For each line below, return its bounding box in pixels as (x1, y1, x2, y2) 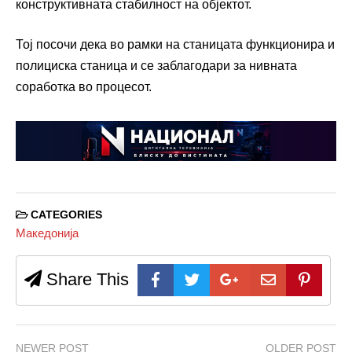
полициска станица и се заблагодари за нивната (16, 58, 297, 72)
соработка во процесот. (16, 79, 152, 93)
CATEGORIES (27, 208, 102, 221)
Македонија (16, 226, 79, 240)
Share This (42, 269, 129, 290)
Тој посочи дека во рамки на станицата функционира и (16, 37, 335, 51)
